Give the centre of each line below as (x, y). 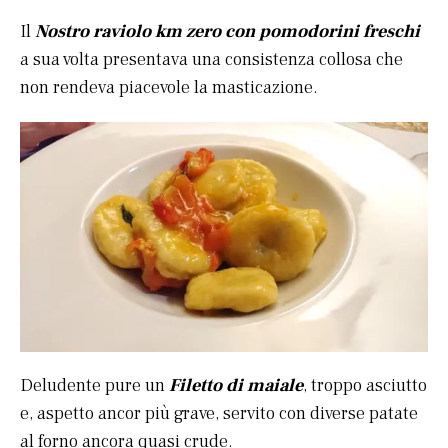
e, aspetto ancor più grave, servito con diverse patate (219, 414)
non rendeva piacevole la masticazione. (169, 88)
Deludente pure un (94, 386)
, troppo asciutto (365, 386)
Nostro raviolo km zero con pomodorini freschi (227, 32)
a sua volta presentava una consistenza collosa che (211, 60)
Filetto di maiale (236, 386)
